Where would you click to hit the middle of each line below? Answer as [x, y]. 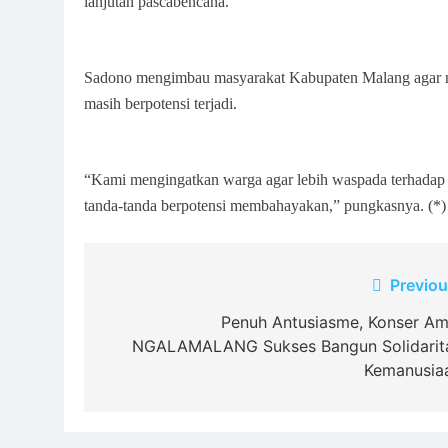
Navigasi [154, 290]
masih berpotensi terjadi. [160, 104]
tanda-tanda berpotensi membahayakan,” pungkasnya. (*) [265, 206]
